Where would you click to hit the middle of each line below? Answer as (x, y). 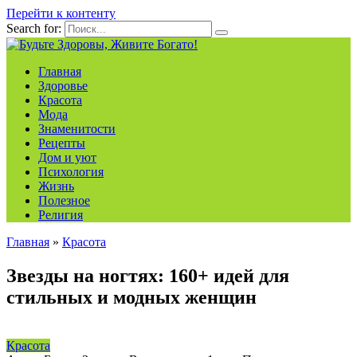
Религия (61, 215)
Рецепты (62, 143)
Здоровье (63, 86)
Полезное (64, 200)
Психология (71, 172)
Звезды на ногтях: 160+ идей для (148, 275)
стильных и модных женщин (131, 297)
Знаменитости (77, 129)
